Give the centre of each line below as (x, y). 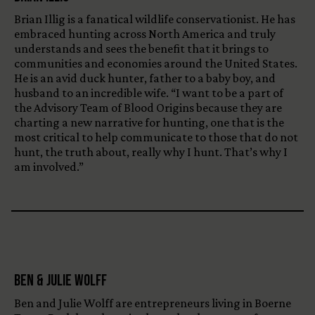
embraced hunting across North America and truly (145, 34)
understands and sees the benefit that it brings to (141, 49)
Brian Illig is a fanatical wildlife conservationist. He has (155, 19)
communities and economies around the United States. (156, 64)
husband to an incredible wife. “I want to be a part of (149, 93)
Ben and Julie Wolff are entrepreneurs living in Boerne (153, 303)
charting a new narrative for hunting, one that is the (149, 123)
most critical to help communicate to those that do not (156, 137)
